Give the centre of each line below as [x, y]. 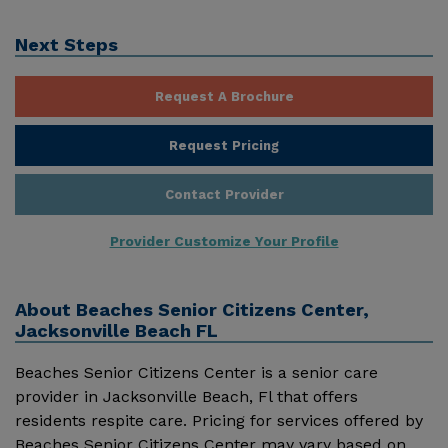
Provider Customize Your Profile [224, 240]
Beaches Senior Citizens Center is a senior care [196, 372]
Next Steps [66, 45]
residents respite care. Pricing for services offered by [219, 420]
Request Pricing [224, 145]
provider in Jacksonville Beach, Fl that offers [186, 396]
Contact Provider [224, 194]
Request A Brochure [224, 96]
